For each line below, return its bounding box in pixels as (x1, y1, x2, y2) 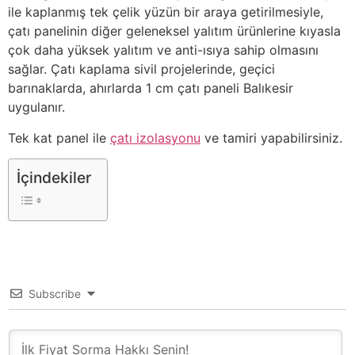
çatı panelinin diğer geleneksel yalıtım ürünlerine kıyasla (8, 23, 341, 40)
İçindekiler (17, 168, 91, 188)
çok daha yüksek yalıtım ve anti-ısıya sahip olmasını (8, 42, 319, 59)
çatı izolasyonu (110, 129, 200, 146)
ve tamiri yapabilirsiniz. (200, 129, 342, 146)
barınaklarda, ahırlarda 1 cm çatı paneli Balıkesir (8, 80, 293, 97)
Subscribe (29, 286, 81, 300)
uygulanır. (8, 99, 65, 116)
